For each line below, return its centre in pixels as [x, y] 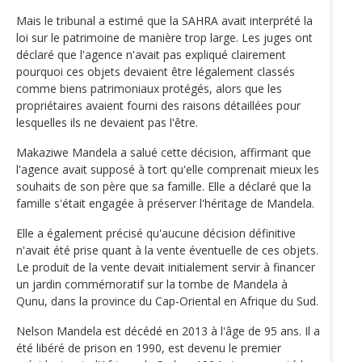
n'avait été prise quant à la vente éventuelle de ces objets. [167, 250]
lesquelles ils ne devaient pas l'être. [107, 122]
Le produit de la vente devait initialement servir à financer [166, 267]
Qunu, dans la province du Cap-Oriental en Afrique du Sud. [167, 301]
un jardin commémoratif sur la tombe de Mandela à [152, 284]
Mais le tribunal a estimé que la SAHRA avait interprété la [164, 20]
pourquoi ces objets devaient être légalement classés [156, 71]
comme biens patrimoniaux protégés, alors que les [149, 88]
